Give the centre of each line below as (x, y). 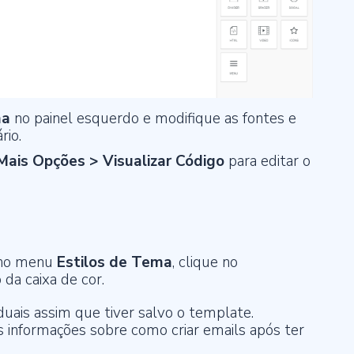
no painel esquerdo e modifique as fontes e (155, 119)
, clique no (209, 263)
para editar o (269, 162)
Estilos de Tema (115, 263)
